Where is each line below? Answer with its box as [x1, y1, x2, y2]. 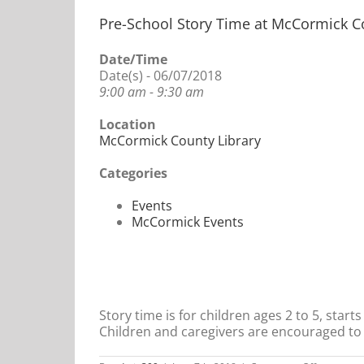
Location [99, 115, 156, 133]
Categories [99, 163, 167, 182]
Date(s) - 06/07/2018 [99, 66, 222, 84]
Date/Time [99, 50, 167, 68]
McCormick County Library [99, 131, 261, 149]
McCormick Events [132, 212, 244, 231]
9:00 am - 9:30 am [99, 82, 204, 101]
